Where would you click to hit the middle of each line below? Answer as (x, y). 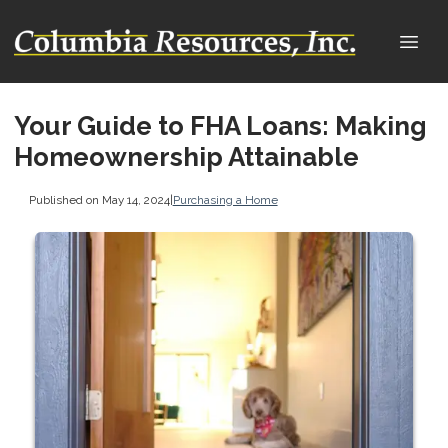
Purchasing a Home (225, 199)
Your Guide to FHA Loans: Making (220, 126)
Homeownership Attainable (186, 157)
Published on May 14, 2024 (99, 199)
